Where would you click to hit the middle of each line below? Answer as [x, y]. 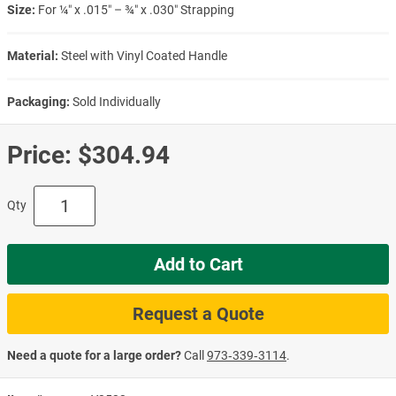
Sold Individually [117, 101]
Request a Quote [198, 313]
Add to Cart [198, 264]
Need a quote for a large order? [94, 355]
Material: [33, 55]
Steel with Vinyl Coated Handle [144, 55]
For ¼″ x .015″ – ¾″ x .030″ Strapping [136, 9]
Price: [39, 155]
